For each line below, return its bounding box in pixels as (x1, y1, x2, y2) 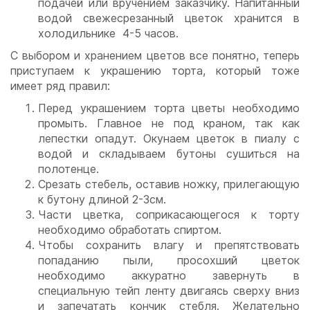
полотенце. (38, 162, 99, 176)
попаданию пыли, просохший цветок (38, 253, 300, 268)
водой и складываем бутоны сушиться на (38, 147, 300, 161)
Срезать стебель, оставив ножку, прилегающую (38, 177, 300, 192)
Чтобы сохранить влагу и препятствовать (38, 238, 300, 253)
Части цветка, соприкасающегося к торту (38, 208, 300, 222)
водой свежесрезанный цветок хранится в (38, 11, 300, 26)
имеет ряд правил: (10, 79, 110, 93)
